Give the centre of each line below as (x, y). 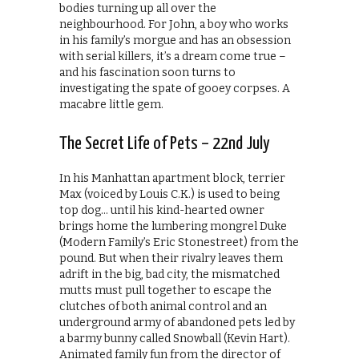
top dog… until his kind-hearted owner (162, 211)
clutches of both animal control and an (163, 307)
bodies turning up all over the (138, 9)
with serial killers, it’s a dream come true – (173, 57)
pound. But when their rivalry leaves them (171, 259)
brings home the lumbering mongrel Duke (173, 227)
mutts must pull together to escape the (165, 291)
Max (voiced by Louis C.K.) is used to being (169, 195)
